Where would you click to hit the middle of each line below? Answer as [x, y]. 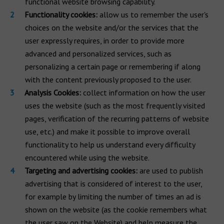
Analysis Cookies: [53, 92]
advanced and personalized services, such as [98, 53]
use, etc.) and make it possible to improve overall [107, 131]
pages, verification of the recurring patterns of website [117, 118]
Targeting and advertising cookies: [82, 170]
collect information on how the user [143, 92]
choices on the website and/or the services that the [112, 27]
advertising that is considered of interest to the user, [113, 183]
